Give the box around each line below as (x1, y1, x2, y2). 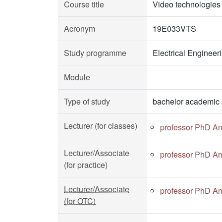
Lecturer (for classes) (64, 120, 137, 131)
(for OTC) (64, 195, 96, 207)
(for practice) (64, 159, 108, 170)
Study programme (64, 47, 126, 58)
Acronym (64, 23, 95, 34)
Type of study (64, 96, 110, 107)
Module (64, 71, 90, 83)
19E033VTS (153, 23, 196, 34)
